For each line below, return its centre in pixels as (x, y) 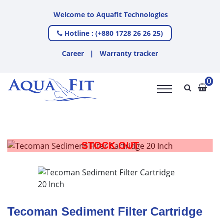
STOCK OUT (110, 145)
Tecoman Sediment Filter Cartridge (105, 211)
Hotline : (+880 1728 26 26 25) (113, 33)
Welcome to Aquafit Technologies (101, 14)
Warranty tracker (129, 53)
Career (73, 53)
